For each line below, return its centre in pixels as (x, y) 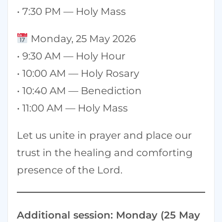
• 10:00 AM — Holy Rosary (78, 73)
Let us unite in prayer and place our (104, 136)
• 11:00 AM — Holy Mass (72, 108)
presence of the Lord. (69, 170)
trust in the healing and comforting (105, 153)
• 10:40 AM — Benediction (79, 90)
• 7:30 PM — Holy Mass (71, 11)
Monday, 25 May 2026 (82, 38)
